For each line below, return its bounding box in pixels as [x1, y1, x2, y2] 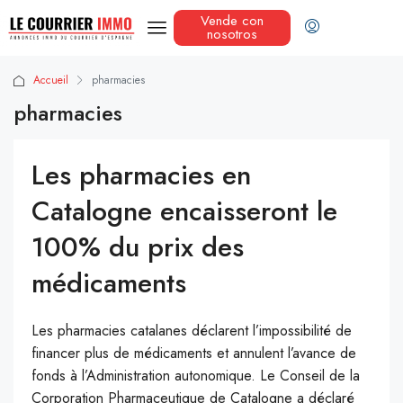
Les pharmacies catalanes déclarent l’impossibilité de [31, 320, 352, 342]
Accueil [33, 72, 68, 89]
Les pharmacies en [31, 156, 251, 195]
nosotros [206, 24, 257, 45]
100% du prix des [31, 228, 244, 267]
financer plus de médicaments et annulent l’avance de [31, 343, 356, 364]
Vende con [200, 11, 264, 31]
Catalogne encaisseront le [31, 192, 337, 231]
